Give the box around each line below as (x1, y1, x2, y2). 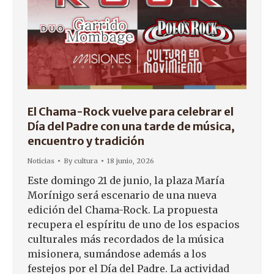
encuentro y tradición (28, 134, 144, 149)
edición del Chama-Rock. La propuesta (28, 204, 218, 217)
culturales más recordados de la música (28, 233, 224, 246)
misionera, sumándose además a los (28, 248, 207, 261)
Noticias (28, 157, 54, 166)
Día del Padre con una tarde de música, (28, 119, 235, 134)
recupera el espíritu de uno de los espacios (28, 218, 240, 231)
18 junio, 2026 (107, 157, 154, 166)
